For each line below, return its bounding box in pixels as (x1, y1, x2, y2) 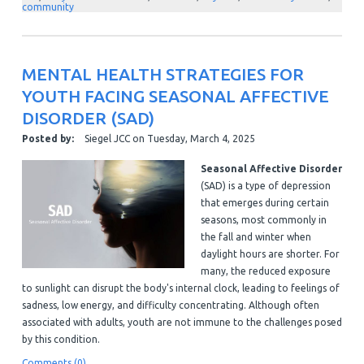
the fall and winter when (200, 232, 311, 243)
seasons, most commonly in (200, 214, 327, 226)
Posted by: (21, 133, 74, 145)
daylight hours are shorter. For (200, 249, 340, 260)
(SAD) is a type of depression (200, 180, 331, 192)
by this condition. (21, 334, 100, 345)
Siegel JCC (81, 133, 130, 145)
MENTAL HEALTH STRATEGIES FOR (21, 64, 304, 84)
